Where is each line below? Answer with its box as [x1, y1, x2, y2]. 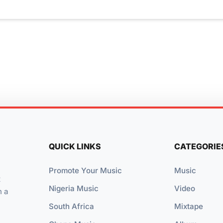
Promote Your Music [49, 165, 122, 175]
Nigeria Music [49, 183, 99, 193]
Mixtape [174, 201, 203, 211]
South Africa [49, 201, 95, 211]
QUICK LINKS [49, 141, 102, 151]
